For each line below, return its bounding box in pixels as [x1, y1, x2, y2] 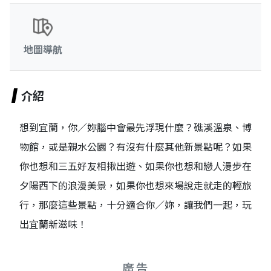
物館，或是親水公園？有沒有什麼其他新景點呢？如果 [19, 139, 252, 154]
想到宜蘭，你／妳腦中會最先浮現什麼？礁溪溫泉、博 [19, 119, 252, 134]
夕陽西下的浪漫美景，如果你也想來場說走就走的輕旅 [19, 177, 252, 192]
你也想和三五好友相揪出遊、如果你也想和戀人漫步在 [19, 158, 252, 173]
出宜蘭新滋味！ [19, 216, 87, 231]
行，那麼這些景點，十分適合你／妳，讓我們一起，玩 [19, 197, 252, 212]
